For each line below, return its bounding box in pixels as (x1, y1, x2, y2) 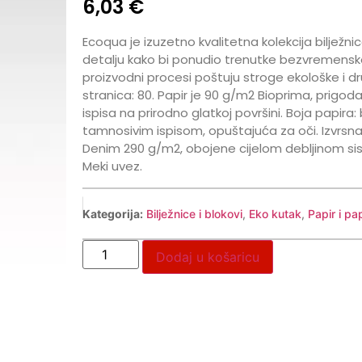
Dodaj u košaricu (155, 248, 259, 265)
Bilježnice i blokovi (145, 206, 242, 221)
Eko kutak (248, 206, 301, 221)
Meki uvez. (82, 158, 142, 175)
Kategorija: (82, 206, 143, 221)
